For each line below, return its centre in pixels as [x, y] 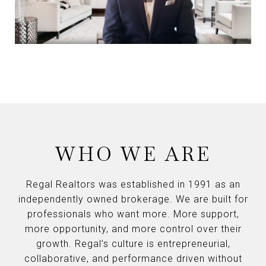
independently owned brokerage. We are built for [133, 199]
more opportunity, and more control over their [133, 229]
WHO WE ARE [133, 154]
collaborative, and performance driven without [133, 258]
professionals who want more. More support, [133, 214]
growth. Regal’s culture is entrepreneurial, [133, 243]
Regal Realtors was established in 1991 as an [133, 184]
